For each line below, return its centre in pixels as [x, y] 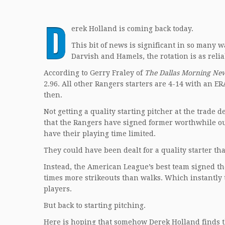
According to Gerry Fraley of [94, 73]
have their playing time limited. [100, 134]
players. [58, 189]
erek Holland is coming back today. [132, 29]
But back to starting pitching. [95, 205]
